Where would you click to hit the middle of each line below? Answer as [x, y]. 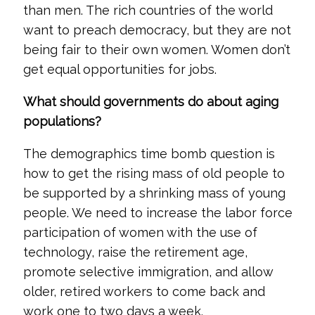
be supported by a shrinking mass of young [154, 193]
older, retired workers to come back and [144, 291]
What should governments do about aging [150, 102]
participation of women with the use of [140, 232]
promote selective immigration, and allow [148, 272]
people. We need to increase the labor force [157, 213]
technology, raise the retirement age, [135, 252]
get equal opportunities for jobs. [120, 69]
